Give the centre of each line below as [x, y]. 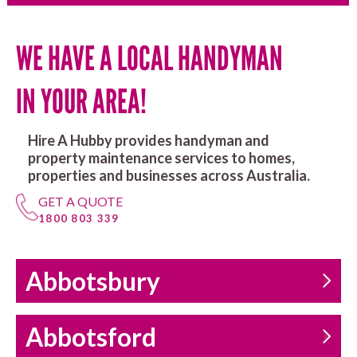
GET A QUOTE [80, 202]
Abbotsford [91, 337]
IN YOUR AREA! [84, 102]
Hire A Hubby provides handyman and [149, 141]
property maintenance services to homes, [161, 158]
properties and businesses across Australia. [169, 176]
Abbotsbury [93, 282]
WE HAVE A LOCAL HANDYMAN [149, 59]
